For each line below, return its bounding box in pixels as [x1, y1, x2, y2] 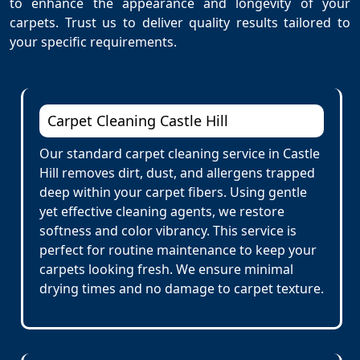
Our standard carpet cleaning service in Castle [39, 145, 320, 162]
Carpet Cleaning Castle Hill [47, 111, 228, 130]
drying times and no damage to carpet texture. [39, 280, 324, 297]
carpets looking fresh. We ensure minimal [39, 260, 293, 278]
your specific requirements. [10, 33, 177, 51]
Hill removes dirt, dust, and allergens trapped [39, 164, 315, 182]
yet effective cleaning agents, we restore [39, 202, 284, 220]
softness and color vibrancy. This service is [39, 222, 297, 239]
